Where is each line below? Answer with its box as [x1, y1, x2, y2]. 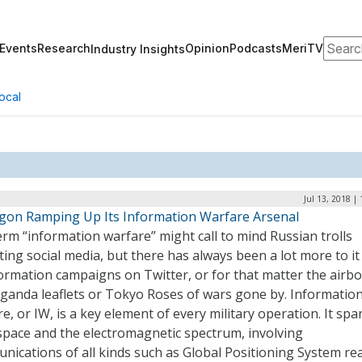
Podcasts [229, 41, 282, 55]
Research [37, 41, 90, 55]
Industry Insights [90, 41, 185, 56]
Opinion [185, 41, 229, 55]
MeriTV [282, 41, 323, 55]
